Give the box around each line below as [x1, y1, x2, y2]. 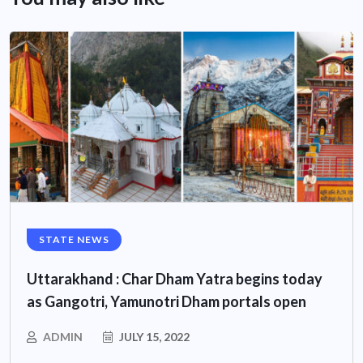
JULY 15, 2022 [117, 330, 190, 344]
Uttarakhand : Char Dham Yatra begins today [27, 270, 322, 288]
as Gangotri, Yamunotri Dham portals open [27, 293, 306, 311]
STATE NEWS [39, 233, 109, 246]
